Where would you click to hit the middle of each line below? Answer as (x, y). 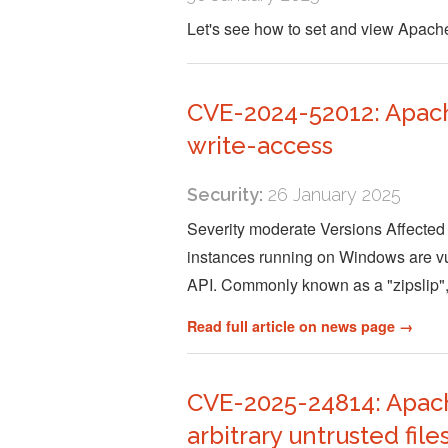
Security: (225, 194)
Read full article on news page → (300, 325)
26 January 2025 (332, 194)
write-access (260, 146)
